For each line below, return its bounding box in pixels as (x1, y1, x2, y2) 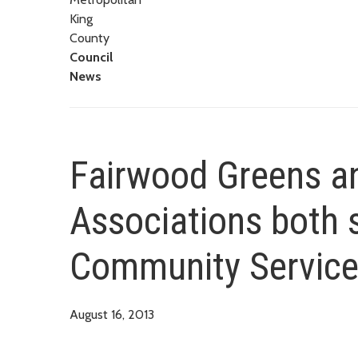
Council (70, 49, 113, 65)
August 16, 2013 (70, 306, 154, 322)
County (70, 30, 109, 46)
